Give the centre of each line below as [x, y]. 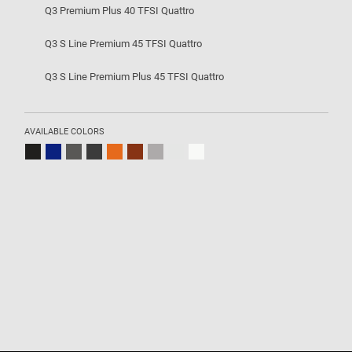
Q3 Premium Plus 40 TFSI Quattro [120, 11]
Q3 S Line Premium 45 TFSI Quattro [124, 44]
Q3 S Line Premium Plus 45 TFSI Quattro [135, 77]
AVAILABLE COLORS [64, 132]
